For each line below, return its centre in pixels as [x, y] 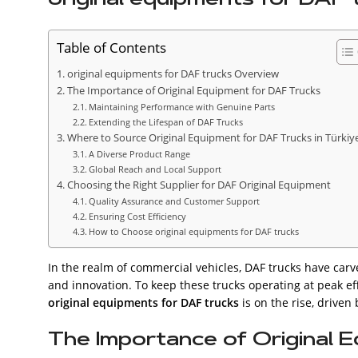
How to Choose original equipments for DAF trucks [194, 231]
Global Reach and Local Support [155, 169]
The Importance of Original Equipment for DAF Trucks [193, 90]
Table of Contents [111, 48]
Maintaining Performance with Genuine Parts [182, 106]
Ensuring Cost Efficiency [138, 216]
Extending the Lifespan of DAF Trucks [166, 121]
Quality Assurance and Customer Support [175, 201]
